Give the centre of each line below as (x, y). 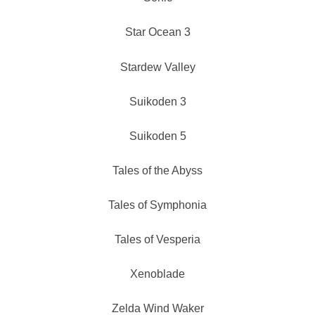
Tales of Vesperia (157, 240)
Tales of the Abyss (157, 170)
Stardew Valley (157, 67)
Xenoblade (157, 274)
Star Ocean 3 (157, 32)
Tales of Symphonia (157, 205)
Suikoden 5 (157, 136)
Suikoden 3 (157, 101)
